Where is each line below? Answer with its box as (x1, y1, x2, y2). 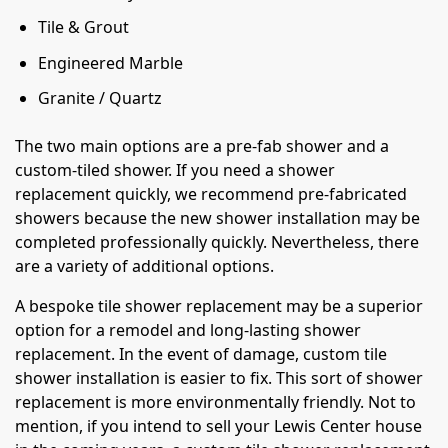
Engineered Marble (38, 51, 184, 74)
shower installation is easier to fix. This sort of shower (15, 366, 423, 389)
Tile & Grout (38, 16, 130, 39)
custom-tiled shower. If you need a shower (15, 158, 335, 181)
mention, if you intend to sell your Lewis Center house (15, 414, 422, 437)
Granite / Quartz (38, 87, 163, 110)
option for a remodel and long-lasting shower (15, 318, 361, 341)
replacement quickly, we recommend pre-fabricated (15, 182, 407, 205)
